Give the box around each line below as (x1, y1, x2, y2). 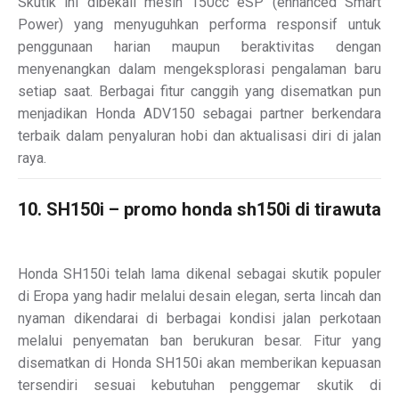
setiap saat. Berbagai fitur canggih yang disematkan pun (18, 82, 381, 100)
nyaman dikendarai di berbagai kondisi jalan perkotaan (18, 309, 381, 327)
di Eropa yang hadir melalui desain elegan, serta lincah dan (18, 287, 381, 305)
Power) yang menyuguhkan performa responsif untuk (18, 15, 381, 33)
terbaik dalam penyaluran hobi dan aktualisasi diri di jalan (18, 126, 381, 144)
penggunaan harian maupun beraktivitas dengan (18, 37, 381, 55)
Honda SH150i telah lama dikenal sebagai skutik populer (18, 265, 381, 282)
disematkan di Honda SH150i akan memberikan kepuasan (18, 354, 381, 371)
